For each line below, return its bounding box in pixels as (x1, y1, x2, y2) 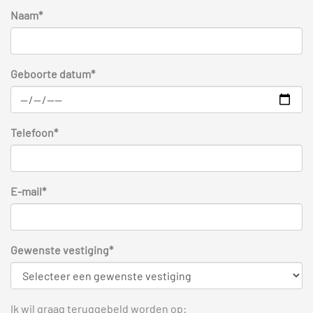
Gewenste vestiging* (10, 242, 113, 256)
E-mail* (10, 184, 46, 198)
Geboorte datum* (10, 66, 95, 80)
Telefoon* (10, 125, 58, 139)
